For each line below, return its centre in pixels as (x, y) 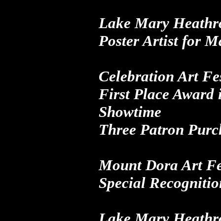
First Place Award (156, 94)
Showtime (130, 112)
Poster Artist (138, 41)
